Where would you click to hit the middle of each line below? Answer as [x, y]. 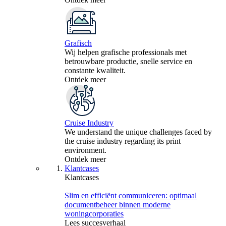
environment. [86, 150]
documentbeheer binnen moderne [118, 205]
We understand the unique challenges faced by [138, 132]
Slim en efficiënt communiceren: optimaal [131, 196]
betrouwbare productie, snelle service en [128, 62]
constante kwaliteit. [95, 71]
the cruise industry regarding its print [123, 141]
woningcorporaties [94, 214]
